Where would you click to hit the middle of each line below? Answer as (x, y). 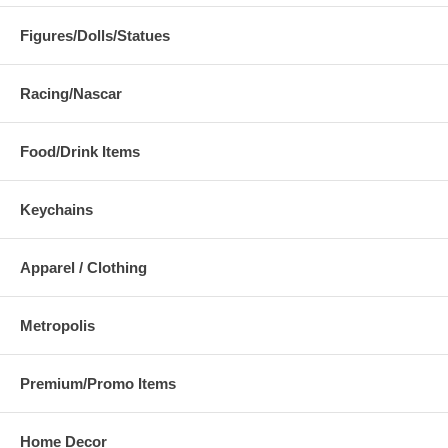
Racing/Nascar (71, 93)
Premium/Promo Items (98, 383)
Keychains (56, 209)
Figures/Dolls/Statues (95, 35)
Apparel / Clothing (83, 267)
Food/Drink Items (80, 151)
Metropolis (57, 325)
